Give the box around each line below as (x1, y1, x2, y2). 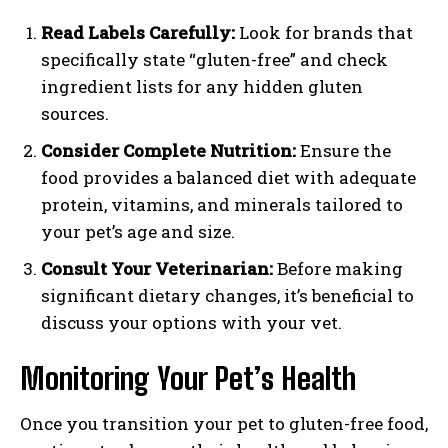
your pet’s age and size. (41, 220, 235, 244)
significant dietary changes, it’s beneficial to (41, 284, 414, 308)
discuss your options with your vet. (41, 311, 342, 335)
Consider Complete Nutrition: (41, 139, 296, 163)
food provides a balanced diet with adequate (41, 166, 416, 190)
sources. (41, 102, 109, 126)
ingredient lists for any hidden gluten (41, 75, 363, 99)
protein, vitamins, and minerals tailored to (41, 193, 403, 217)
